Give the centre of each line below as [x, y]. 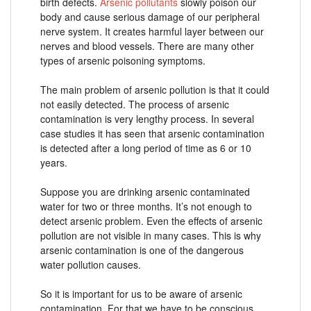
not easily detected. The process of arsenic [135, 104]
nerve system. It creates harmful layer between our [152, 31]
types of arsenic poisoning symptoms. [123, 60]
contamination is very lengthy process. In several [147, 118]
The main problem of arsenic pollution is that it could [155, 89]
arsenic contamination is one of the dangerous [142, 250]
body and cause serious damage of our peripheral [150, 16]
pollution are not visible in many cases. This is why [151, 235]
